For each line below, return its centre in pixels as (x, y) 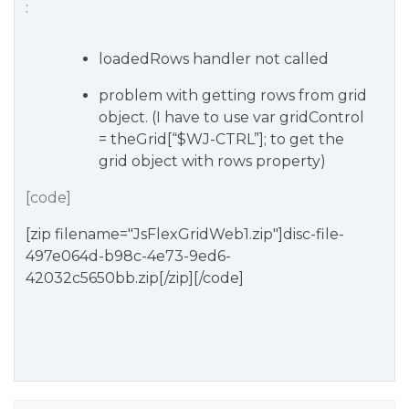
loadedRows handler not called (214, 59)
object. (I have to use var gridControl (231, 117)
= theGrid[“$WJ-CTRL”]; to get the (221, 139)
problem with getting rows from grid (233, 95)
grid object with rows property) (212, 161)
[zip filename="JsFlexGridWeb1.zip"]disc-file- (185, 234)
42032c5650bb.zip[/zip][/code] (135, 278)
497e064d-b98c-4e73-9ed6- (128, 256)
